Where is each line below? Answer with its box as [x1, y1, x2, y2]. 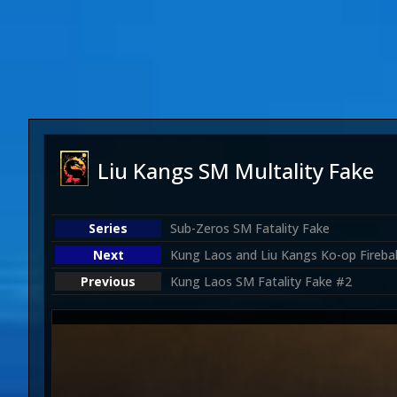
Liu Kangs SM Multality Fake [97, 156, 374, 185]
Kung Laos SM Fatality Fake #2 [170, 273, 352, 290]
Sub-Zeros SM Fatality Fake [170, 220, 330, 237]
